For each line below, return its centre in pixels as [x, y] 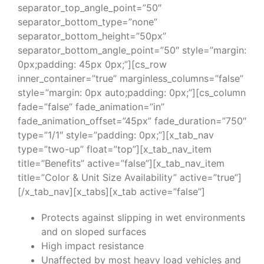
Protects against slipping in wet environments [143, 217]
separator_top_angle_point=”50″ [90, 8]
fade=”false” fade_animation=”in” [91, 107]
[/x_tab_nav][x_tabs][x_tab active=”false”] [111, 192]
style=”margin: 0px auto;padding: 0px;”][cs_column [132, 93]
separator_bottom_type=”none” [88, 22]
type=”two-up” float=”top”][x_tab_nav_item [115, 149]
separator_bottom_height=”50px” [92, 36]
